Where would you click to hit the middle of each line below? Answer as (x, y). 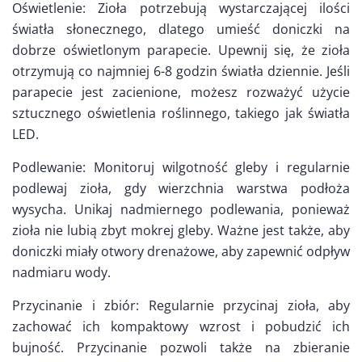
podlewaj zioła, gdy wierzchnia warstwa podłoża (181, 188)
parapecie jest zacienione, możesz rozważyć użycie (181, 92)
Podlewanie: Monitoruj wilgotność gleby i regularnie (181, 167)
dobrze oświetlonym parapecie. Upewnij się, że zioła (181, 50)
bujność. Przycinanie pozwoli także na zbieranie (181, 347)
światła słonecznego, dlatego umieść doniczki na (181, 29)
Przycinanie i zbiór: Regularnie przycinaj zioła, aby (181, 305)
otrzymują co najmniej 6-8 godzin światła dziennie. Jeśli (181, 71)
